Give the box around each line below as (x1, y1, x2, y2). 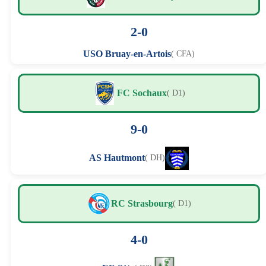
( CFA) (171, 49, 195, 59)
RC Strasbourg (110, 198, 173, 209)
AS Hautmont (89, 153, 145, 163)
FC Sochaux (116, 88, 167, 99)
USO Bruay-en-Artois (83, 49, 171, 59)
